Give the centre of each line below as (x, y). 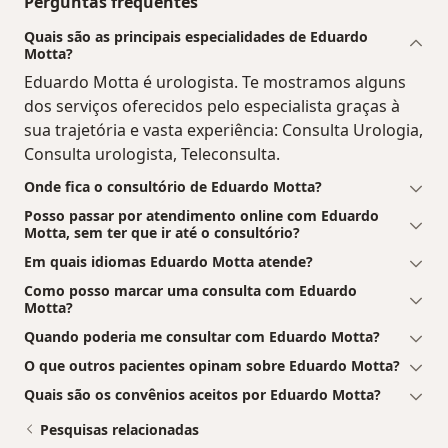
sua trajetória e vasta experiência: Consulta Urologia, (223, 130)
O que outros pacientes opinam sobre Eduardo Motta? (212, 366)
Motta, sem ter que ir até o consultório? (162, 233)
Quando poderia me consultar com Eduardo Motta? (202, 337)
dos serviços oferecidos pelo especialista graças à (212, 106)
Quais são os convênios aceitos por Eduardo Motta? (202, 395)
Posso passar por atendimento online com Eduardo (201, 216)
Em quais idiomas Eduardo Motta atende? (168, 262)
